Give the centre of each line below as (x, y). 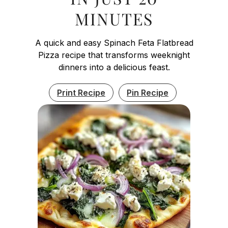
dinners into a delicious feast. (114, 67)
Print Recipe (81, 92)
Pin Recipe (148, 92)
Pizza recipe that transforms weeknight (114, 55)
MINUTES (114, 18)
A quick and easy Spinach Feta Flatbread (114, 42)
